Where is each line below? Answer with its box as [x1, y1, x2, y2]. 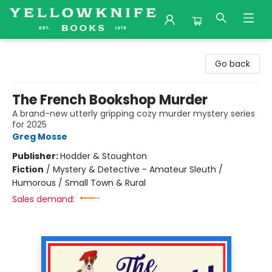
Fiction [12, 163, 44, 175]
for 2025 [12, 118, 47, 131]
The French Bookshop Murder [12, 90, 208, 109]
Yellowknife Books [9, 44, 83, 56]
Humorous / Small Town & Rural [12, 177, 146, 189]
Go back [215, 58, 250, 70]
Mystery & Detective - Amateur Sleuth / [53, 163, 223, 175]
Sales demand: [12, 193, 75, 205]
